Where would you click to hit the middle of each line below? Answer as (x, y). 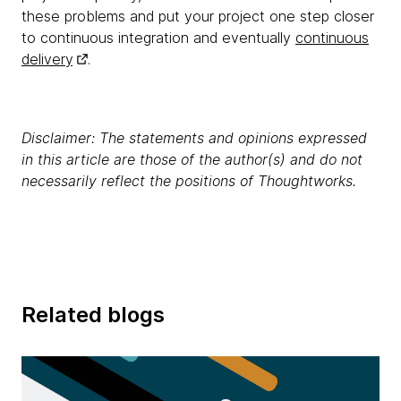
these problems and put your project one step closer (198, 16)
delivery (47, 59)
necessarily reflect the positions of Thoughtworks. (189, 180)
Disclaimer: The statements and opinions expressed (194, 137)
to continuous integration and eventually (158, 37)
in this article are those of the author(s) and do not (192, 159)
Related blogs (93, 314)
